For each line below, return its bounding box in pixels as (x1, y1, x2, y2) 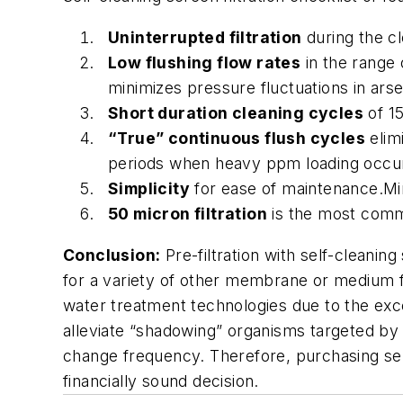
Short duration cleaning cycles (108, 103, 363, 122)
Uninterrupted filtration (108, 27, 302, 47)
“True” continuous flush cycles (108, 128, 365, 148)
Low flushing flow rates (108, 52, 301, 72)
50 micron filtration (108, 203, 267, 223)
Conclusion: (63, 245, 161, 264)
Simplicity (108, 178, 190, 198)
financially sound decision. (63, 371, 259, 390)
